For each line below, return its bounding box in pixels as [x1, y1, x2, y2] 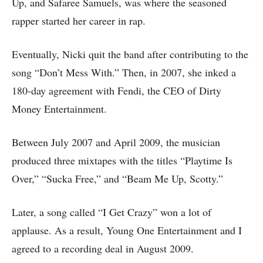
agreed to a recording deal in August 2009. [12, 241, 194, 255]
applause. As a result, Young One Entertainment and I [12, 223, 242, 237]
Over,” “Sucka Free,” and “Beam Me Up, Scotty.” [12, 171, 223, 186]
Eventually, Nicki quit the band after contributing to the [12, 47, 248, 61]
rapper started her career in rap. [12, 14, 146, 28]
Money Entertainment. [12, 102, 107, 116]
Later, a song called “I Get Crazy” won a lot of [12, 205, 211, 219]
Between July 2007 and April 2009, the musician [12, 135, 220, 149]
